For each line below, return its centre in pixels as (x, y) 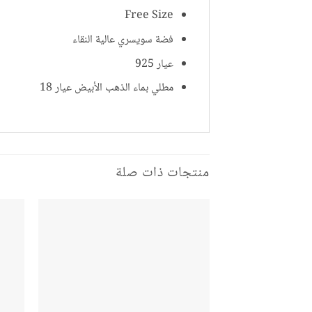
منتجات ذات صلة (163, 174)
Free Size (149, 16)
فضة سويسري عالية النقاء (123, 40)
